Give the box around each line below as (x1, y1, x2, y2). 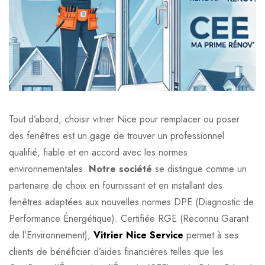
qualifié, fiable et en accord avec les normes (9, 146, 188, 160)
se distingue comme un (152, 162, 247, 176)
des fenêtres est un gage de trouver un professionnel (9, 129, 224, 143)
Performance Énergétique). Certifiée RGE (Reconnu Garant (9, 212, 248, 226)
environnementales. (9, 162, 89, 176)
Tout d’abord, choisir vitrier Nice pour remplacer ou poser (9, 112, 240, 127)
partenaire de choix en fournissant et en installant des (9, 179, 222, 193)
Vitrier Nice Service (93, 228, 183, 243)
